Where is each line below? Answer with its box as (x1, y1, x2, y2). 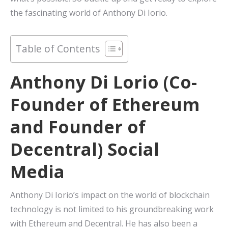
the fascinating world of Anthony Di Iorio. (10, 7, 167, 19)
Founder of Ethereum (10, 93, 199, 117)
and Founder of (10, 115, 146, 139)
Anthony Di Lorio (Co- (10, 70, 197, 94)
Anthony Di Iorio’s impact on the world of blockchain (10, 189, 210, 201)
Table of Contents (16, 42, 100, 56)
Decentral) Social (10, 137, 159, 161)
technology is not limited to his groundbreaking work (10, 204, 214, 215)
